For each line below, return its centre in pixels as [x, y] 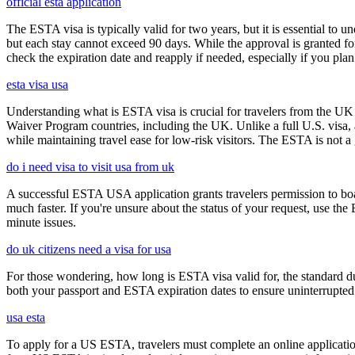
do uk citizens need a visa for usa [89, 250]
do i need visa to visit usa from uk [90, 167]
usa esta [26, 318]
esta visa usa [37, 85]
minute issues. [41, 223]
